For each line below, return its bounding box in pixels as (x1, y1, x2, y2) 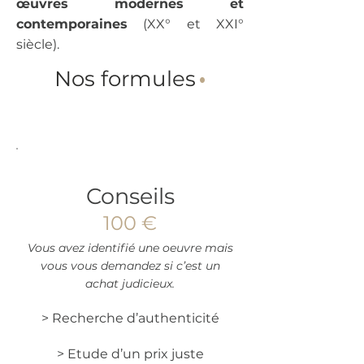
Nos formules (54, 66, 196, 92)
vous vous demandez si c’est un (40, 258, 220, 273)
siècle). (16, 37, 59, 52)
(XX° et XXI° (128, 16, 244, 32)
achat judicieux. (85, 276, 175, 291)
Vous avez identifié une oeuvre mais (27, 240, 233, 255)
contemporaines (16, 16, 128, 32)
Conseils (85, 183, 175, 210)
